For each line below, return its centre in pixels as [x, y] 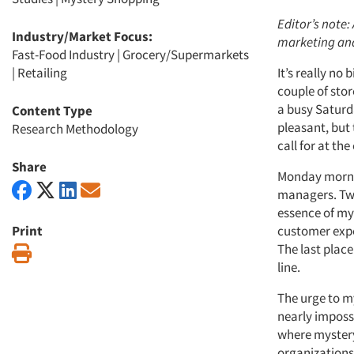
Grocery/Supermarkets [186, 55]
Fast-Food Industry [63, 55]
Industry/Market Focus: [82, 36]
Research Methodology [75, 129]
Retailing [42, 73]
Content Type [52, 111]
